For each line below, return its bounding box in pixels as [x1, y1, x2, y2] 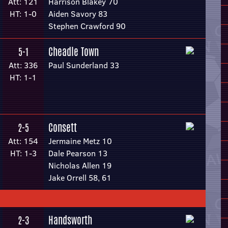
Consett [48, 120, 77, 135]
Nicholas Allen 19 [48, 160, 111, 171]
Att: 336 [9, 60, 38, 71]
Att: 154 [8, 135, 38, 147]
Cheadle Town [48, 44, 99, 59]
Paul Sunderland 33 [48, 60, 119, 71]
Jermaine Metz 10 [48, 135, 112, 147]
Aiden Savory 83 [48, 8, 107, 19]
